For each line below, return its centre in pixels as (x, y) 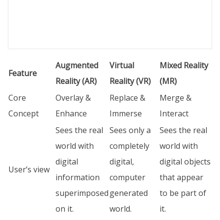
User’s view (29, 169)
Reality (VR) (130, 81)
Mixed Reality (184, 65)
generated (129, 193)
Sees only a (130, 130)
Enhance (71, 113)
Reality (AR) (76, 81)
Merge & (176, 98)
